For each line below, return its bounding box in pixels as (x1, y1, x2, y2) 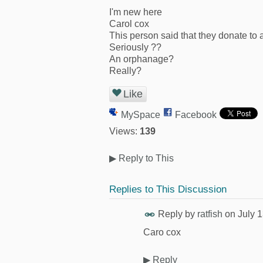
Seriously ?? (109, 42, 161, 52)
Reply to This (116, 153, 174, 164)
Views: (109, 126, 137, 137)
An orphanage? (109, 54, 174, 64)
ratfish (197, 209, 222, 220)
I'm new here (109, 7, 162, 17)
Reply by (156, 209, 197, 220)
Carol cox (109, 19, 149, 29)
